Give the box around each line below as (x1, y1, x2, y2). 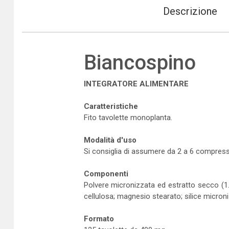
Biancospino (83, 51, 196, 75)
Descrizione (163, 5, 217, 17)
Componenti (83, 169, 128, 178)
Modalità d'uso (83, 135, 136, 145)
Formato (83, 214, 114, 223)
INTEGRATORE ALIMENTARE (83, 79, 189, 88)
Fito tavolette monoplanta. (83, 113, 172, 122)
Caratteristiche (83, 102, 138, 111)
